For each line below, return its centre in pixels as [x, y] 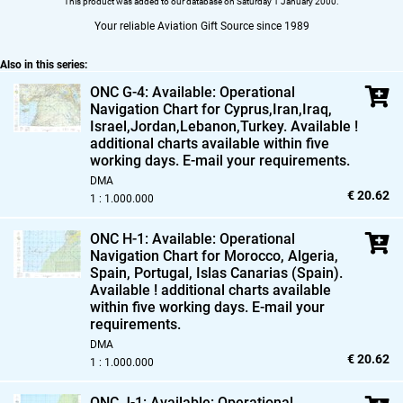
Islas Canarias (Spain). [268, 273]
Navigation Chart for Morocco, [187, 255]
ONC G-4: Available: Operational [193, 92]
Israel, [110, 126]
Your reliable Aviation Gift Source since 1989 [201, 26]
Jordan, [155, 126]
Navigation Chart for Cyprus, [181, 109]
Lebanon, [210, 126]
